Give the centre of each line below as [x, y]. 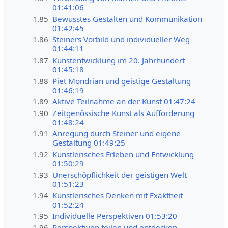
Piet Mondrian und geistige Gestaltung [122, 81]
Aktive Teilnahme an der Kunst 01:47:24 [124, 102]
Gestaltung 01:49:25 [89, 143]
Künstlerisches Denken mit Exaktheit [118, 195]
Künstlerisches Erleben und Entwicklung [123, 154]
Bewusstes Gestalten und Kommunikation [127, 19]
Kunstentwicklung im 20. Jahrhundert [119, 60]
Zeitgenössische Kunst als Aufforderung [124, 113]
